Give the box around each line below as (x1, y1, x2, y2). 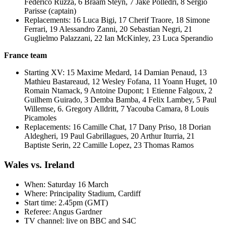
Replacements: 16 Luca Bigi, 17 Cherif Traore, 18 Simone (24, 16, 210, 25)
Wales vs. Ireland (4, 159, 75, 171)
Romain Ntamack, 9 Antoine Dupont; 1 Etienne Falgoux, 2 (24, 86, 212, 95)
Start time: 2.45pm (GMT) (24, 198, 108, 207)
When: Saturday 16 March (24, 180, 108, 189)
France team (4, 51, 47, 60)
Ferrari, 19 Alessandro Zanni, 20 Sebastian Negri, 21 (24, 25, 192, 34)
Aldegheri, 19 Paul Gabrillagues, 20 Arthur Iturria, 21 (24, 132, 195, 141)
